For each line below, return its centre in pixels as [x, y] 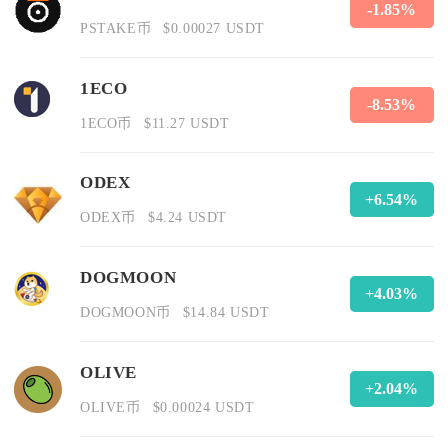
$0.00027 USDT [214, 27]
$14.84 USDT [226, 312]
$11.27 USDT [186, 122]
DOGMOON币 [125, 312]
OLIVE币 [110, 406]
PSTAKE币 [116, 27]
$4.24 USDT [187, 217]
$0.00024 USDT [203, 406]
